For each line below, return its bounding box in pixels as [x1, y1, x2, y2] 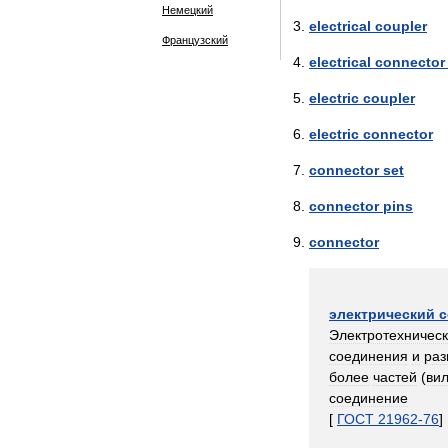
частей [373, 369, 417, 385]
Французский [162, 34, 228, 46]
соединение [329, 390, 408, 406]
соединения [329, 348, 408, 364]
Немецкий [162, 4, 213, 16]
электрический [329, 306, 435, 322]
